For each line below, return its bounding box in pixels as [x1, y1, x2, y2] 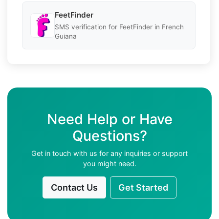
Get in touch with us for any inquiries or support [31, 149, 188, 157]
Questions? [72, 127, 147, 144]
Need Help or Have [46, 110, 173, 128]
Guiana [55, 32, 77, 40]
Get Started [118, 182, 168, 193]
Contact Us [51, 182, 98, 193]
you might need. [83, 159, 136, 168]
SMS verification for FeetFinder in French [55, 22, 184, 31]
